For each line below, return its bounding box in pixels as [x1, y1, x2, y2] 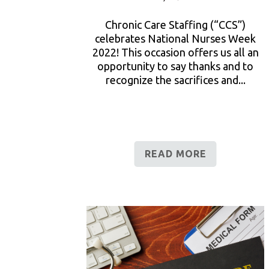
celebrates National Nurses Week [95, 32, 256, 44]
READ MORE [144, 148, 207, 159]
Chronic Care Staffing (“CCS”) [105, 18, 246, 31]
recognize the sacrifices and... [105, 73, 246, 86]
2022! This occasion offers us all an [92, 46, 259, 58]
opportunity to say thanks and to [97, 59, 253, 72]
